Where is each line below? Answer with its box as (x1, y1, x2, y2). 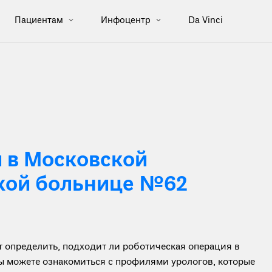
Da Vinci (188, 15, 223, 27)
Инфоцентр (100, 14, 153, 27)
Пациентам (14, 14, 66, 27)
